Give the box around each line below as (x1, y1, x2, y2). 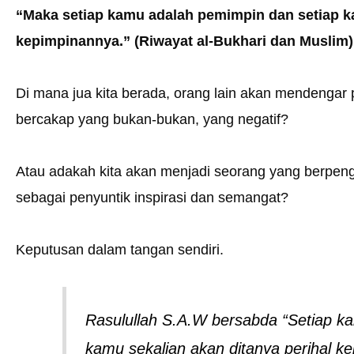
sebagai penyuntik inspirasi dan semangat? (16, 190, 288, 206)
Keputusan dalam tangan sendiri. (16, 242, 224, 258)
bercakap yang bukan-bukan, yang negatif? (16, 111, 288, 128)
